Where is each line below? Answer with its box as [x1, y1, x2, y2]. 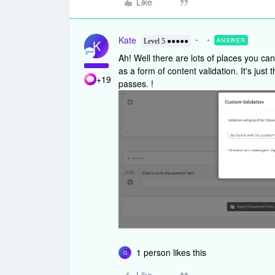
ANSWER [217, 36, 246, 45]
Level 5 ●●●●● [144, 37, 188, 46]
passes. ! [118, 77, 153, 90]
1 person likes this [136, 246, 206, 259]
